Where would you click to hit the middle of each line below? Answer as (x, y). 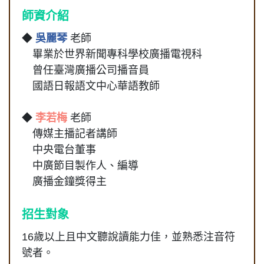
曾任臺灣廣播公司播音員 (85, 70)
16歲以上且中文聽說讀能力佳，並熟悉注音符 (128, 237)
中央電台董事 (59, 149)
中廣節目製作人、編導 (80, 165)
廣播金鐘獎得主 (64, 181)
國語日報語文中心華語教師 (91, 86)
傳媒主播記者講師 (70, 133)
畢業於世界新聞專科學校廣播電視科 (112, 54)
